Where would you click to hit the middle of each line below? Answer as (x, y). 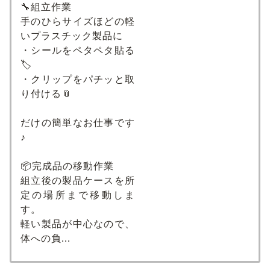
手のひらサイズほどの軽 (78, 21)
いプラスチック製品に (72, 36)
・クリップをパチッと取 (78, 79)
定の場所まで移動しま (78, 195)
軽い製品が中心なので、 (78, 224)
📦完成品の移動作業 (67, 166)
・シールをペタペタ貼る (78, 50)
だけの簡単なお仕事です (78, 122)
